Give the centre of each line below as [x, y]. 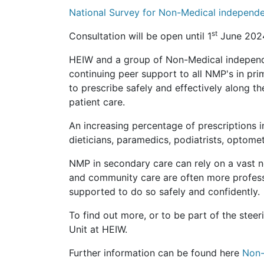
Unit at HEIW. [98, 229]
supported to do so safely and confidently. [164, 191]
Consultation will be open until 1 [140, 36]
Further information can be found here [156, 253]
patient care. [98, 102]
